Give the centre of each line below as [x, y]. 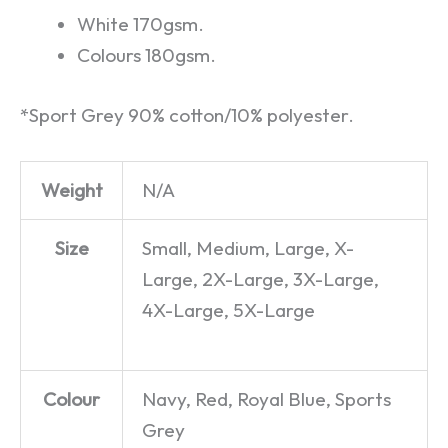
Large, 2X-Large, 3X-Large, [261, 279]
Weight [71, 190]
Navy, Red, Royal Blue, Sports [267, 399]
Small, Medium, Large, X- [248, 248]
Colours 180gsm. [147, 54]
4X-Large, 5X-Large [229, 310]
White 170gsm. [141, 23]
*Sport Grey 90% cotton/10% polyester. [187, 114]
